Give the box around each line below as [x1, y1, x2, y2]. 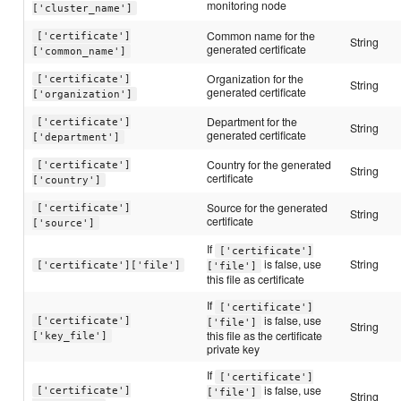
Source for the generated [207, 200, 328, 216]
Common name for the [207, 28, 316, 44]
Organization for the [207, 71, 304, 87]
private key [207, 341, 260, 357]
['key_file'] [32, 329, 108, 342]
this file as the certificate [207, 328, 323, 344]
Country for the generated [207, 157, 332, 173]
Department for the [207, 114, 298, 130]
